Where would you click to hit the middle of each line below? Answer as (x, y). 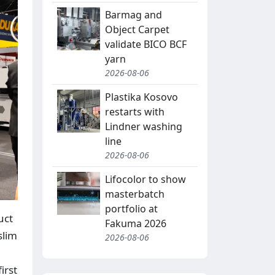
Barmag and (134, 15)
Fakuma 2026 (136, 224)
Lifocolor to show (145, 180)
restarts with (135, 112)
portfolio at (131, 209)
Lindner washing (144, 127)
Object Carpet (137, 30)
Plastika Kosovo (141, 97)
